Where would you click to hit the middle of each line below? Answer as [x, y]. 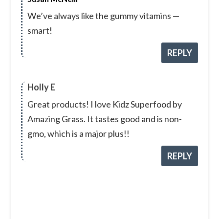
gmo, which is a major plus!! [78, 134]
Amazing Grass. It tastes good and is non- [104, 119]
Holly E [41, 87]
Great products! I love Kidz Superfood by [104, 104]
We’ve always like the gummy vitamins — [103, 16]
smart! [40, 31]
